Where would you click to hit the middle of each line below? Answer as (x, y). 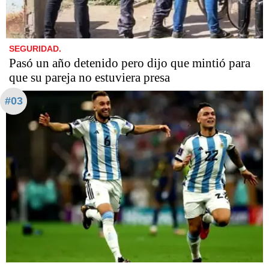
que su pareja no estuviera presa (89, 78)
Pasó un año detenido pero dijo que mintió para (130, 63)
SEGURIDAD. (35, 49)
